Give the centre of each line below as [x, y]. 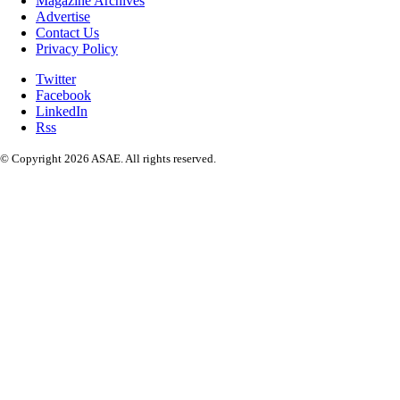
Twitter [56, 79]
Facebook [63, 95]
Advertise [63, 16]
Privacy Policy [77, 48]
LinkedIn [62, 111]
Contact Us [67, 32]
